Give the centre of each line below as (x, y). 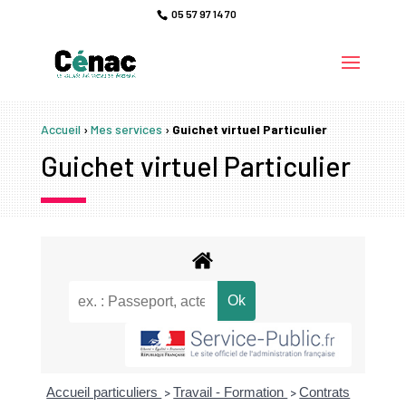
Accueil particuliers (104, 392)
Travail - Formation (231, 392)
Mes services (126, 130)
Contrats (325, 392)
